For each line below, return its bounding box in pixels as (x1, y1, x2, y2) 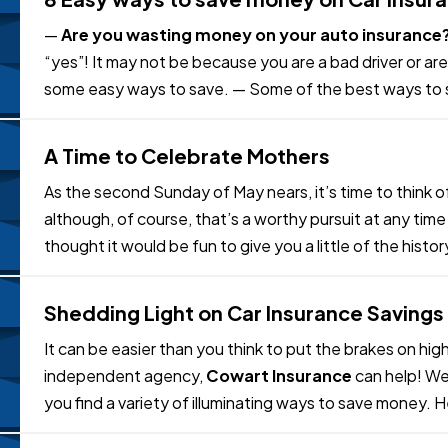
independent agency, (44, 365, 206, 386)
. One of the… (188, 105, 289, 126)
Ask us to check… (145, 419, 282, 440)
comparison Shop (44, 105, 188, 126)
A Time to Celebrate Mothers (44, 143, 330, 168)
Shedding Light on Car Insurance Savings (44, 300, 444, 325)
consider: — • (44, 419, 145, 440)
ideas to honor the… (44, 262, 190, 283)
